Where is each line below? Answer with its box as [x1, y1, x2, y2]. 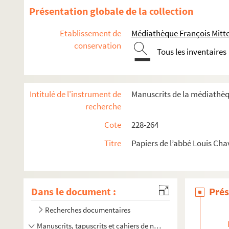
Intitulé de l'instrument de [30, 88, 121, 100]
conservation [74, 40, 121, 51]
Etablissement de [60, 28, 121, 39]
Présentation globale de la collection [29, 5, 193, 17]
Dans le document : [31, 185, 116, 198]
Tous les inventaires [157, 46, 226, 57]
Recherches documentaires [45, 205, 130, 215]
